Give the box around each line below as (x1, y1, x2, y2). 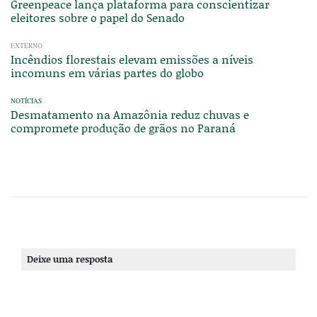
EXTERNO (11, 40, 42, 50)
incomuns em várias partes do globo (11, 64, 204, 81)
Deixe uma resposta (27, 252, 113, 265)
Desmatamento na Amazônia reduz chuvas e (11, 105, 249, 122)
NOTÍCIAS (11, 96, 42, 105)
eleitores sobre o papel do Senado (11, 8, 185, 25)
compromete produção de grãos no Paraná (11, 119, 236, 136)
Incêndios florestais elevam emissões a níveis (11, 50, 253, 67)
